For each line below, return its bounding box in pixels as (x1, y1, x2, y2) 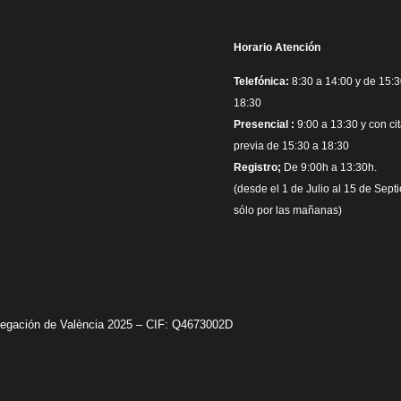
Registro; (234, 161, 281, 175)
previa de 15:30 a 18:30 (234, 140, 349, 153)
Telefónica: (234, 75, 289, 89)
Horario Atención (234, 40, 320, 54)
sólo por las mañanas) (234, 204, 342, 218)
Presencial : (234, 118, 294, 132)
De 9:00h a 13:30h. (281, 161, 380, 175)
